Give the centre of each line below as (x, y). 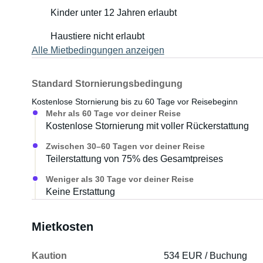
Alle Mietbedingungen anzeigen (98, 50)
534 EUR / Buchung (206, 256)
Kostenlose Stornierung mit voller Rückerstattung (147, 126)
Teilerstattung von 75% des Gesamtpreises (134, 159)
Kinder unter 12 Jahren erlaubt (113, 13)
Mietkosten (62, 227)
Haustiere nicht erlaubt (97, 36)
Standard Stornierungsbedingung (107, 84)
